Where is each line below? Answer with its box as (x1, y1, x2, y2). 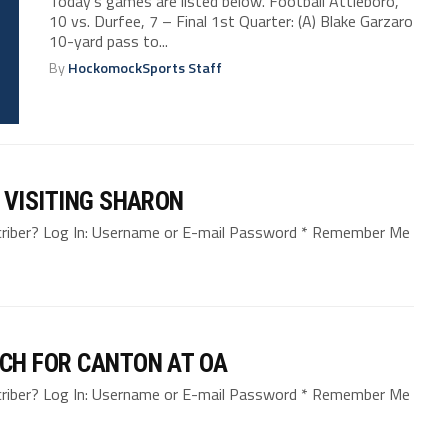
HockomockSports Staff (68, 56, 223, 79)
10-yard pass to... (49, 28, 169, 53)
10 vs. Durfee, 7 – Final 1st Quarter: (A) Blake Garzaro (49, 8, 414, 33)
